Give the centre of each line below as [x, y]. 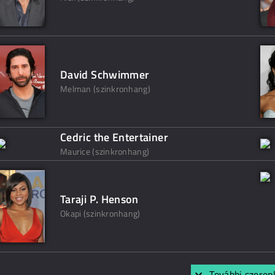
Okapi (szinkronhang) [100, 213]
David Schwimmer [105, 75]
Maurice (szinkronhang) [105, 151]
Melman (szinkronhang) [105, 89]
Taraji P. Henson [99, 199]
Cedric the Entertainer [114, 137]
